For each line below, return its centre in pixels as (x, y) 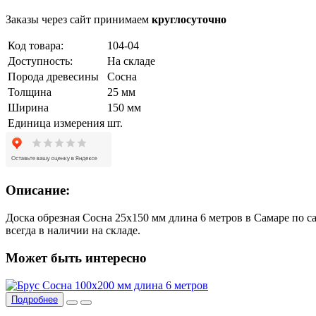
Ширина (28, 107)
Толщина (30, 92)
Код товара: (36, 45)
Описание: (38, 190)
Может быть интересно (76, 257)
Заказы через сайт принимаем (79, 19)
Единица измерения (56, 123)
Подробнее (35, 299)
